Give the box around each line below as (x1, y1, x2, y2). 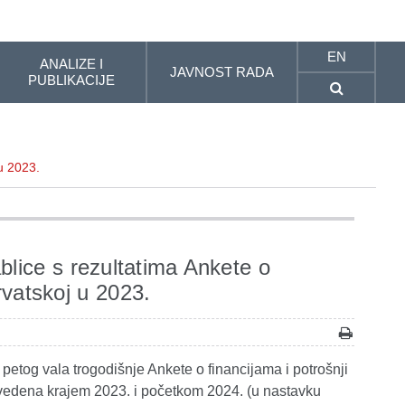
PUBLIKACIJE (27, 72, 115, 88)
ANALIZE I (39, 56, 103, 71)
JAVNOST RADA (170, 64, 275, 80)
